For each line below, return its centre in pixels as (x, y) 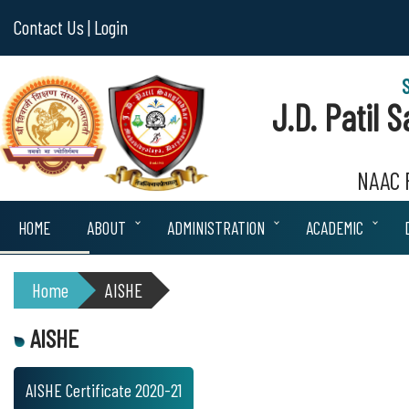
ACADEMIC (335, 228)
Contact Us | (52, 27)
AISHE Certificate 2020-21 (104, 390)
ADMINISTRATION (216, 228)
